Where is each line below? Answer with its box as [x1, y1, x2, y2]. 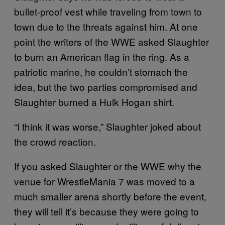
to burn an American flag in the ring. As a [14, 50, 189, 63]
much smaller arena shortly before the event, [14, 189, 206, 203]
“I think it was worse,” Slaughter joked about [14, 120, 201, 133]
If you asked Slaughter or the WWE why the [14, 159, 201, 173]
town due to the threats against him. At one [14, 20, 198, 33]
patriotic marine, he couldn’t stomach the [14, 65, 188, 78]
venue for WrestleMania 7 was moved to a [14, 174, 195, 188]
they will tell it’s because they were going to [14, 204, 199, 218]
